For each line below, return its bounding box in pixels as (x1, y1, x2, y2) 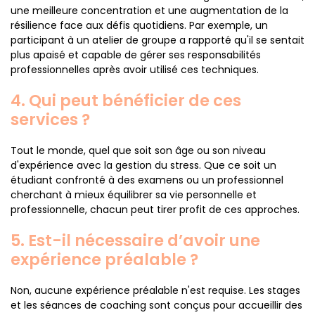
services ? (11, 108, 90, 131)
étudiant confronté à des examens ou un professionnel (11, 173, 283, 187)
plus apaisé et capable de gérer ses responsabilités (11, 48, 261, 62)
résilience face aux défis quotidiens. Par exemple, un (11, 18, 268, 32)
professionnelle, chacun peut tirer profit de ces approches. (11, 202, 300, 217)
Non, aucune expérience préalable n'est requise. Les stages (11, 283, 300, 297)
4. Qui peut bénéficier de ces (11, 89, 241, 112)
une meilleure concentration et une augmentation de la (11, 4, 288, 18)
